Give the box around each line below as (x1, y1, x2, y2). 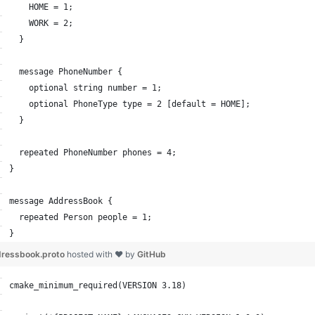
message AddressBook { (8, 196, 112, 207)
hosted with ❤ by (66, 249, 137, 260)
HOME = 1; (8, 2, 73, 13)
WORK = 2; (8, 18, 73, 29)
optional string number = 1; (8, 83, 162, 94)
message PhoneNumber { (8, 67, 122, 77)
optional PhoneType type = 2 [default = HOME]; (8, 99, 250, 110)
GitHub (136, 249, 166, 260)
